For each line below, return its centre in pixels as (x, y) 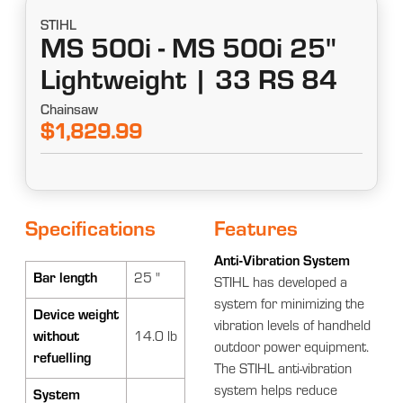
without (57, 338)
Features (256, 232)
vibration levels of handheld (293, 327)
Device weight (76, 316)
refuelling (63, 359)
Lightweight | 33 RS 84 (189, 84)
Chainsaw (70, 111)
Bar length (66, 279)
